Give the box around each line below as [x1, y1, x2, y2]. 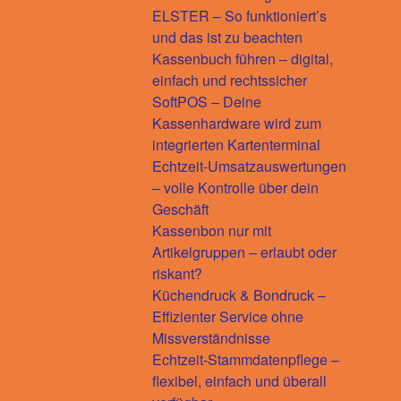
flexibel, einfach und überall [152, 370, 327, 391]
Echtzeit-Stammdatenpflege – [152, 348, 339, 370]
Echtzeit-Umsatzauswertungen [152, 155, 346, 176]
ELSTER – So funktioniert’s [152, 4, 327, 26]
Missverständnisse [152, 327, 270, 348]
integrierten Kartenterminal [152, 133, 320, 155]
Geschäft [152, 198, 209, 219]
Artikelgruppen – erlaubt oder [152, 241, 337, 262]
